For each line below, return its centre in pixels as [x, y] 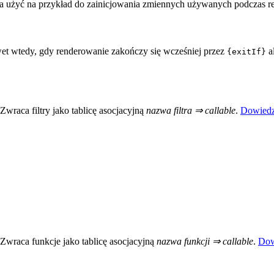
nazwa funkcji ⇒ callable [205, 242]
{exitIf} [246, 52]
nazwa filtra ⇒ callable [191, 110]
